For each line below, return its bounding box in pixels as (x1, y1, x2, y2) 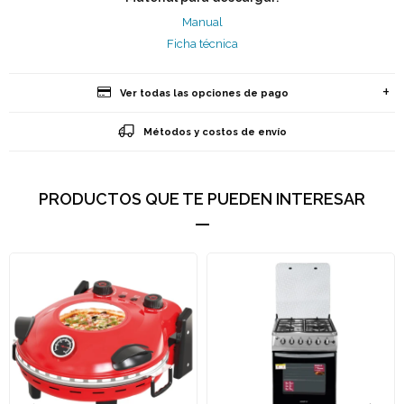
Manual (181, 15, 223, 29)
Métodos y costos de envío (142, 126, 287, 138)
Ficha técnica (166, 37, 238, 50)
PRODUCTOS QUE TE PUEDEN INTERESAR (39, 189, 365, 208)
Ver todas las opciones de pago (120, 87, 289, 99)
